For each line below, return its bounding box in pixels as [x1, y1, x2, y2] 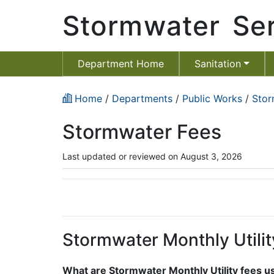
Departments [112, 92, 172, 105]
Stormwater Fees [62, 120, 221, 144]
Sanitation [194, 57, 241, 70]
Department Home [78, 57, 164, 70]
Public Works [182, 92, 242, 105]
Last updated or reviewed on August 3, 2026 [62, 151, 242, 161]
